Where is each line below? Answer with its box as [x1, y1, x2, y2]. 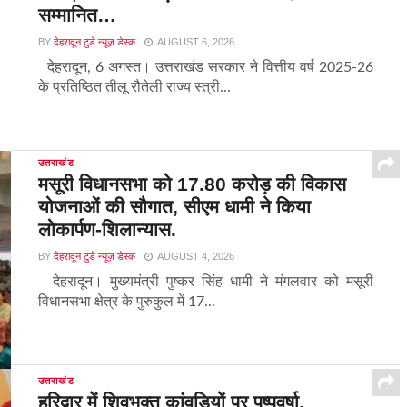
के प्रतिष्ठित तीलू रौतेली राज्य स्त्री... [37, 80, 231, 95]
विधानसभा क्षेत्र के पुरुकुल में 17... [37, 294, 215, 310]
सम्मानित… [37, 5, 116, 26]
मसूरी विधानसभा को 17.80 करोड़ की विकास [37, 174, 346, 195]
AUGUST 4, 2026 [156, 251, 234, 263]
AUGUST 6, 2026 [156, 36, 234, 48]
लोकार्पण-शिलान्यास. [37, 219, 176, 241]
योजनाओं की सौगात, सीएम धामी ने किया [37, 196, 311, 218]
